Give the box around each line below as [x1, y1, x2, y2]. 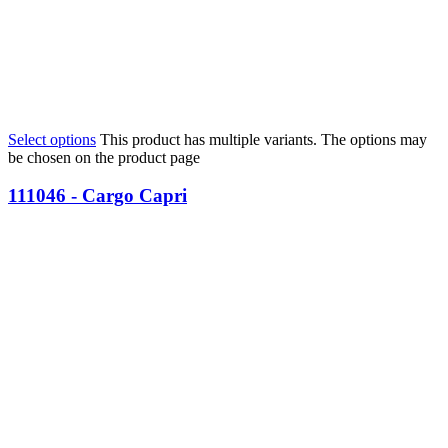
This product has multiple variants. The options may [100, 130, 427, 148]
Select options [8, 130, 96, 148]
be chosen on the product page [8, 148, 200, 166]
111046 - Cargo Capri [8, 185, 187, 207]
